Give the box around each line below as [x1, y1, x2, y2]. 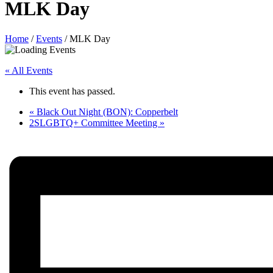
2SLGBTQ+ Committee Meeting [29, 117, 160, 128]
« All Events [5, 65, 52, 76]
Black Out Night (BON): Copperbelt [34, 106, 178, 117]
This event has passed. [29, 85, 115, 96]
